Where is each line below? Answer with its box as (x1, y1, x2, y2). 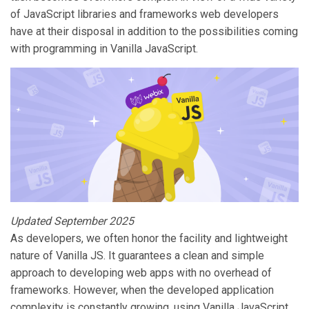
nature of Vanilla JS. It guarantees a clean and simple (10, 249, 264, 263)
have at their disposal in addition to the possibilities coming (10, 25, 298, 38)
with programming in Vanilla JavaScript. (10, 42, 198, 55)
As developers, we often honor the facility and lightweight (10, 232, 288, 246)
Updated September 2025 (10, 215, 134, 228)
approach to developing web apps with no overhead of (10, 266, 272, 280)
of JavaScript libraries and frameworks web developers (10, 8, 279, 21)
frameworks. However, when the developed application (10, 283, 274, 297)
